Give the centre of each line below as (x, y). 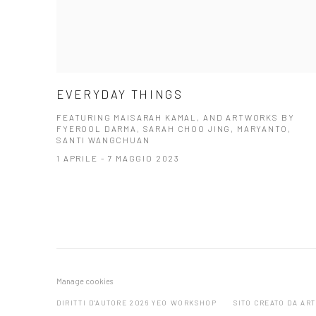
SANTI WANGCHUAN (103, 139)
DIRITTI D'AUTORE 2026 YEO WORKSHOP (137, 302)
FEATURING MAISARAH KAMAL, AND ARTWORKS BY (176, 117)
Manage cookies (85, 281)
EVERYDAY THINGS (120, 93)
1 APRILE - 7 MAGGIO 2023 (119, 158)
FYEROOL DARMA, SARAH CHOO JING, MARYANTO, (174, 128)
